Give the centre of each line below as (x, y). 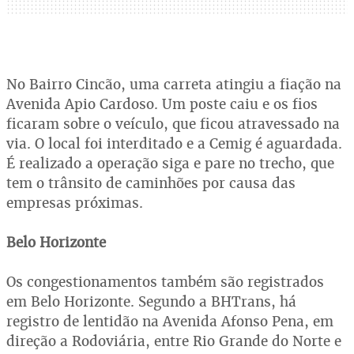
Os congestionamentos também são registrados (165, 282)
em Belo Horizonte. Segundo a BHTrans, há (151, 301)
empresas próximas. (75, 203)
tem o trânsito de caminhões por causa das (151, 183)
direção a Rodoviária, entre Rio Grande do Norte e (174, 341)
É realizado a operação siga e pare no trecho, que (170, 163)
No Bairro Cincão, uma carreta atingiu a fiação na (174, 84)
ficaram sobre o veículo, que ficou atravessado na (173, 124)
